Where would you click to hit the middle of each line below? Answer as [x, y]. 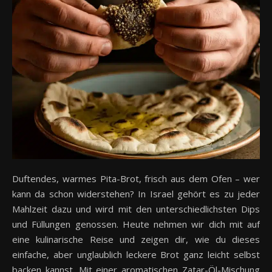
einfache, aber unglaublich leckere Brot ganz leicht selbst [136, 254]
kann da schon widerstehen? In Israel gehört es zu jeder [136, 193]
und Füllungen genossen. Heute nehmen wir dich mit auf [136, 224]
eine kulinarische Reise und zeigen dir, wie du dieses [136, 239]
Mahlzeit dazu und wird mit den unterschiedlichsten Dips [136, 209]
